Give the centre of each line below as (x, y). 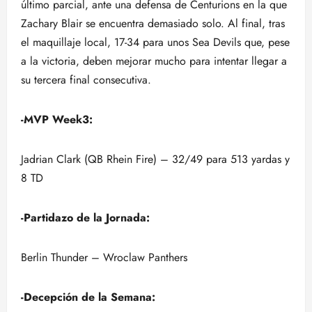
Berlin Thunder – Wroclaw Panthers (104, 257)
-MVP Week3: (57, 119)
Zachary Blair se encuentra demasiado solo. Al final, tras (153, 23)
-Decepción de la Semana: (88, 297)
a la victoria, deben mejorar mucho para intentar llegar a (154, 61)
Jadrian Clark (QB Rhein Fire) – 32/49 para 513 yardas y (155, 159)
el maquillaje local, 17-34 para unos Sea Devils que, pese (155, 42)
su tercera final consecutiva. (86, 80)
